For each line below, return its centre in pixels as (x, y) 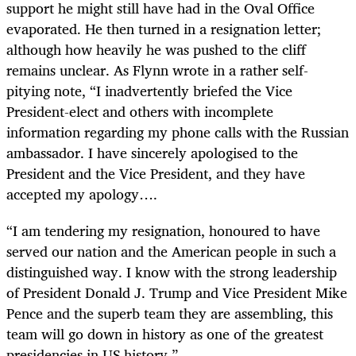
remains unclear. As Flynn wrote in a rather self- (157, 70)
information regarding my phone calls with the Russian (178, 132)
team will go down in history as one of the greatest (165, 333)
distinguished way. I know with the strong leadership (172, 271)
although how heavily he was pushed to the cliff (156, 49)
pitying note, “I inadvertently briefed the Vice (149, 90)
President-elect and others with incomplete (140, 111)
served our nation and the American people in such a (171, 251)
